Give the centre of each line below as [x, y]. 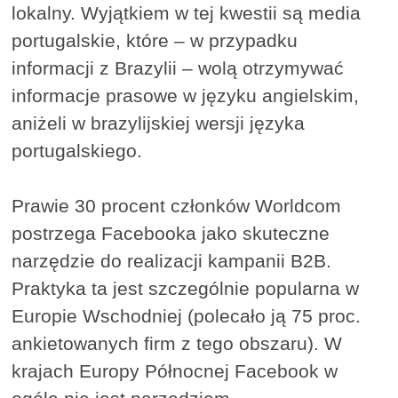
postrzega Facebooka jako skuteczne [171, 234]
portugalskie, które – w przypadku [155, 41]
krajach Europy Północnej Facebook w [175, 371]
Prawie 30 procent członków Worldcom [177, 206]
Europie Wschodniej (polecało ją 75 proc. [187, 316]
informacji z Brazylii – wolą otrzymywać [178, 68]
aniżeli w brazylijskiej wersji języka [159, 123]
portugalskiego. [77, 151]
